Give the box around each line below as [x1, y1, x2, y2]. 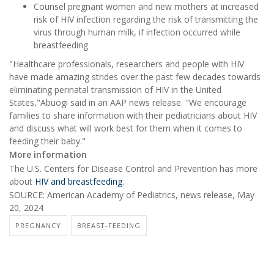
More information [9, 149, 87, 161]
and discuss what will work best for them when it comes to [9, 122, 242, 135]
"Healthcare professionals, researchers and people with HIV [9, 58, 244, 70]
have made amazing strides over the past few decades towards [9, 71, 261, 83]
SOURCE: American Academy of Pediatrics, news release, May [9, 189, 254, 201]
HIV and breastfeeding [35, 175, 122, 187]
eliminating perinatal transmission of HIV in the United [9, 84, 221, 96]
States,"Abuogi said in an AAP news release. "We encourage [9, 97, 246, 109]
